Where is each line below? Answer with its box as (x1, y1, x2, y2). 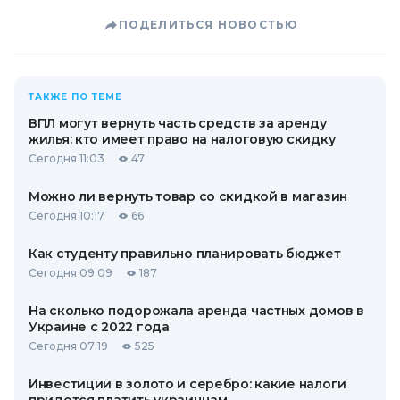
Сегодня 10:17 (29, 209, 104, 222)
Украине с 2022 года (29, 319, 170, 335)
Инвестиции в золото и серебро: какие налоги (29, 376, 346, 392)
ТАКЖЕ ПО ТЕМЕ (29, 91, 122, 103)
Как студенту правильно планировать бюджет (29, 246, 341, 262)
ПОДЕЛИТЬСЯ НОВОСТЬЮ (118, 18, 298, 31)
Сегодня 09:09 (29, 266, 112, 279)
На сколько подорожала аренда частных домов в (29, 303, 364, 319)
